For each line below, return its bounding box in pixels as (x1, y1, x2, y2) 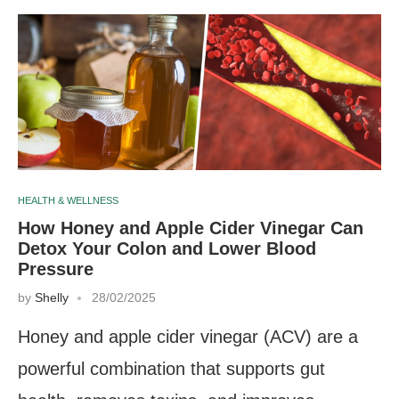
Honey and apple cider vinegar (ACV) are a (18, 326, 358, 346)
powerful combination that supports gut (18, 358, 325, 379)
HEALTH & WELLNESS (18, 194, 118, 206)
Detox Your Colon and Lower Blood (18, 238, 316, 258)
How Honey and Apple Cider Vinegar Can (18, 217, 363, 238)
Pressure (18, 258, 94, 279)
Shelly (35, 289, 69, 305)
